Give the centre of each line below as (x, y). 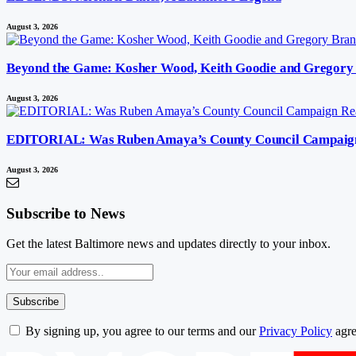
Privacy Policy (296, 331)
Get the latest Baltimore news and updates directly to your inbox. (168, 244)
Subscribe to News (66, 213)
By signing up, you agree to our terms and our (141, 331)
